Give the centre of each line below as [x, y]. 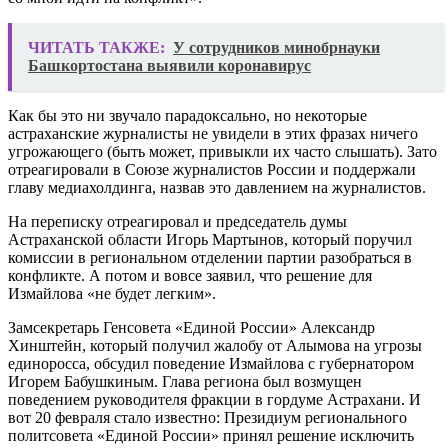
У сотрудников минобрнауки [276, 47]
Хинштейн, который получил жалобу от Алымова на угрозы [215, 345]
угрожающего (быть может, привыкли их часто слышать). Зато [222, 151]
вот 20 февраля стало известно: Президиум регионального [207, 417]
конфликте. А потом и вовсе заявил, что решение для [190, 275]
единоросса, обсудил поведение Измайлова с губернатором [211, 363]
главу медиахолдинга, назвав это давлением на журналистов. [217, 187]
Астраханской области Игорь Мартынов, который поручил [210, 239]
